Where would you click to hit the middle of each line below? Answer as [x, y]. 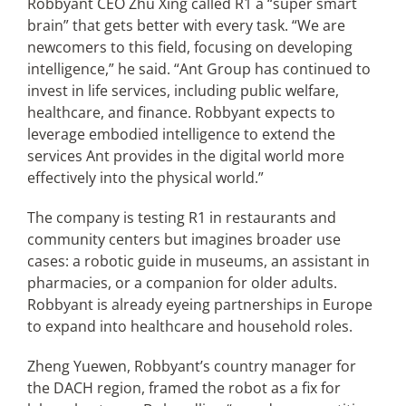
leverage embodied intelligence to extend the [181, 134]
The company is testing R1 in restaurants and [181, 217]
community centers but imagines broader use [184, 239]
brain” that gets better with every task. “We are [186, 25]
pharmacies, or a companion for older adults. [182, 283]
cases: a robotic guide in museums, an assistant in [198, 261]
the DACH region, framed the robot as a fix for [184, 388]
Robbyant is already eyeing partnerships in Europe [199, 304]
